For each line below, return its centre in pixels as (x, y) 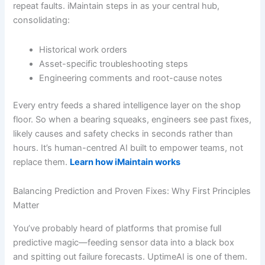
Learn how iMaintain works (125, 162)
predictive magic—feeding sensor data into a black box (124, 242)
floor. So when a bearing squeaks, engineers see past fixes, (132, 119)
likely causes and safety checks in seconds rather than (123, 133)
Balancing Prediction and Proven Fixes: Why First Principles (132, 191)
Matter (26, 206)
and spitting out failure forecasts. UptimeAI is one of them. (130, 256)
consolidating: (42, 20)
